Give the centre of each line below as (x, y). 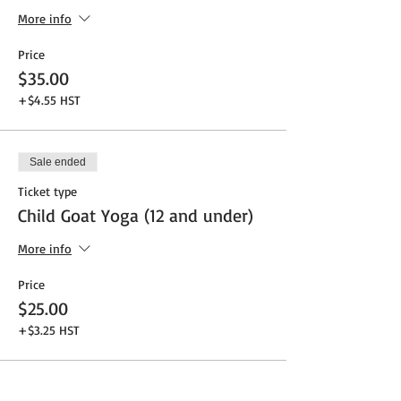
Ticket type (47, 192)
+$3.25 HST (49, 330)
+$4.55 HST (49, 100)
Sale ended (58, 162)
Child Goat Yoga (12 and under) (136, 216)
